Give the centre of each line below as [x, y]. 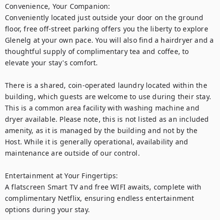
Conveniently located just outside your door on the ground [104, 17]
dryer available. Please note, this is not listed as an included [107, 119]
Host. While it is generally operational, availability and [97, 142]
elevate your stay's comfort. [52, 63]
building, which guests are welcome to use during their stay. [108, 96]
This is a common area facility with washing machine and [102, 108]
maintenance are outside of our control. [72, 153]
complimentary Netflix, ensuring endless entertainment [100, 198]
